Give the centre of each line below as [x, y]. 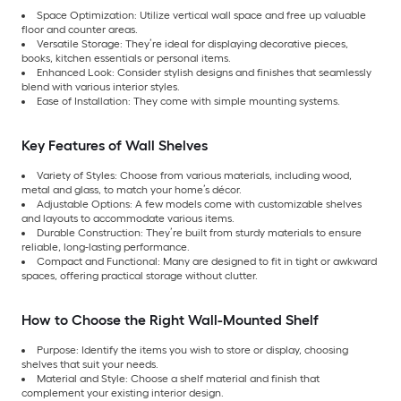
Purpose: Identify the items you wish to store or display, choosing [192, 350]
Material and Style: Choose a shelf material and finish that [178, 379]
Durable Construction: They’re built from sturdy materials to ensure [199, 233]
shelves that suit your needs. [90, 365]
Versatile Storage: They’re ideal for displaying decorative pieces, [192, 44]
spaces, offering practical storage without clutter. [140, 276]
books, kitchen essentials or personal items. [126, 59]
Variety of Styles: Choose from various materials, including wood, [194, 176]
